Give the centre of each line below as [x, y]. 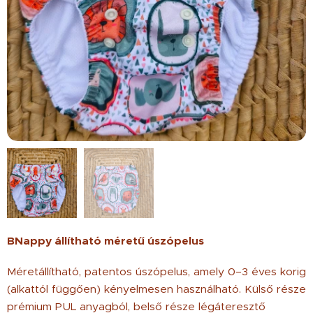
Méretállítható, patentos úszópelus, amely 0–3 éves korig [156, 271]
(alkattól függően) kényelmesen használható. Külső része [156, 289]
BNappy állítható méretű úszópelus [105, 241]
